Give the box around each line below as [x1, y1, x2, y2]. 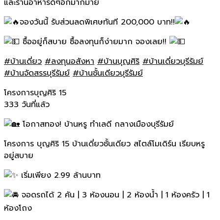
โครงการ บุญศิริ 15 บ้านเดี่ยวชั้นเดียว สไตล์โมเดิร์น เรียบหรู [4, 137, 205, 150]
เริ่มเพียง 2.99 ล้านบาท [18, 169, 101, 181]
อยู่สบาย [4, 149, 33, 162]
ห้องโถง [4, 202, 32, 214]
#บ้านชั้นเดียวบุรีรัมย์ [73, 67, 143, 79]
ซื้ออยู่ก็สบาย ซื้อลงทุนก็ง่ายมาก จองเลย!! [20, 35, 169, 48]
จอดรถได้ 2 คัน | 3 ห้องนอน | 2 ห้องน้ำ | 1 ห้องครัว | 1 [19, 189, 210, 201]
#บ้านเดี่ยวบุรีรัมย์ [142, 55, 203, 67]
